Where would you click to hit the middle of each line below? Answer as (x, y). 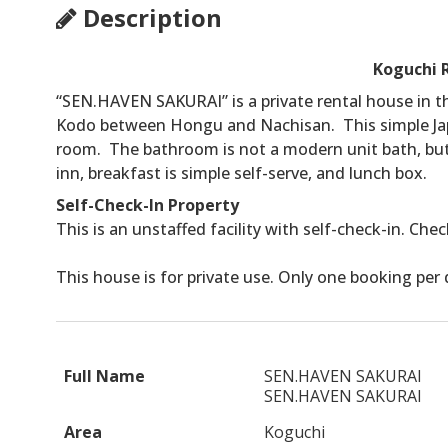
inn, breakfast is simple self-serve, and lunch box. (243, 173)
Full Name (104, 376)
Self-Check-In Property (147, 205)
